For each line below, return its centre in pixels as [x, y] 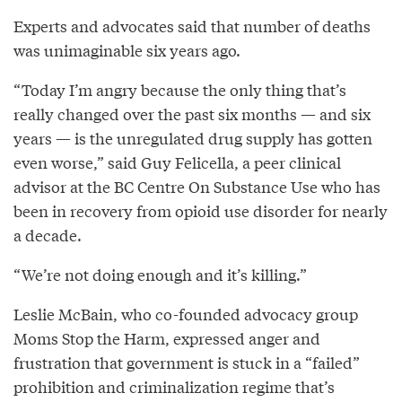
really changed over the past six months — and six [192, 113]
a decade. [48, 234]
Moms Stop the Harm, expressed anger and [167, 337]
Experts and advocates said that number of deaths [192, 25]
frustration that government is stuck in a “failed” [187, 362]
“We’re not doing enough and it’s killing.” [160, 274]
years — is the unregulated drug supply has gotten [193, 137]
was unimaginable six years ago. [127, 49]
